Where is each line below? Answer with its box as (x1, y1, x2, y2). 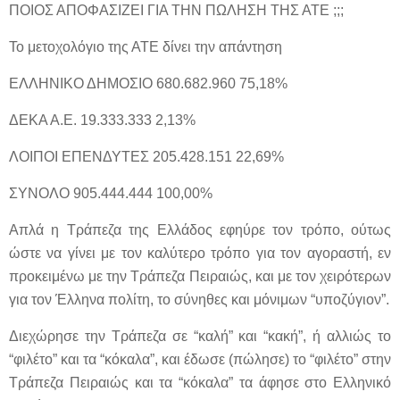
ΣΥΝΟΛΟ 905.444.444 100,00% (9, 186, 212, 201)
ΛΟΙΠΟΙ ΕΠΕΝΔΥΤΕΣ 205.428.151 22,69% (9, 149, 284, 164)
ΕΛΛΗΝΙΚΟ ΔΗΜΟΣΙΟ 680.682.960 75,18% (9, 76, 287, 91)
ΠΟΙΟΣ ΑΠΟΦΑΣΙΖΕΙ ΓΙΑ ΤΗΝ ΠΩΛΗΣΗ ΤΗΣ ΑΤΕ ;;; (9, 3, 344, 18)
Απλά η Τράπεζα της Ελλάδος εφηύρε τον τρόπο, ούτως (9, 222, 391, 237)
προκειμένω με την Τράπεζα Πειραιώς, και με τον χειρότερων (9, 269, 391, 284)
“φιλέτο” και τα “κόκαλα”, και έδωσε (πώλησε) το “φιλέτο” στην (9, 352, 391, 367)
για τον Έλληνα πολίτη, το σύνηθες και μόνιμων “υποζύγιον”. (9, 292, 389, 307)
